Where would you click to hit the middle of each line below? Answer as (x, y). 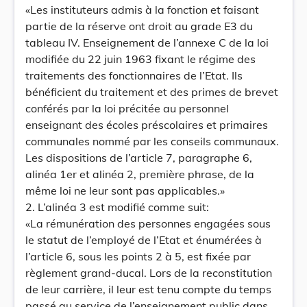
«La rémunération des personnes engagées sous (148, 223)
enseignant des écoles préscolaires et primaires (147, 125)
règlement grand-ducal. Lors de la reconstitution (149, 273)
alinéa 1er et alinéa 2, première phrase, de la (140, 174)
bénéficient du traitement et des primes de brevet (152, 92)
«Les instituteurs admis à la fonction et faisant (142, 10)
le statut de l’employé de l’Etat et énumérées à (144, 240)
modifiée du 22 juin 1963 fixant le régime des (140, 59)
